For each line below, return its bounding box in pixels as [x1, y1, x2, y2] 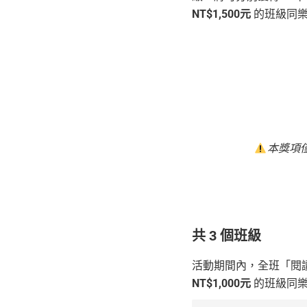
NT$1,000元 [192, 277, 251, 291]
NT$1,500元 [192, 8, 251, 21]
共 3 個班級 [192, 228, 262, 245]
